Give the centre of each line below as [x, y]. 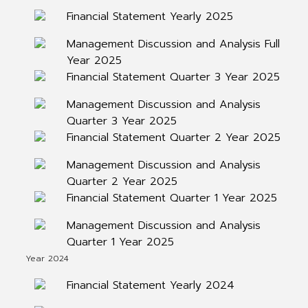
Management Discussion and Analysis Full [173, 44]
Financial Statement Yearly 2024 [150, 285]
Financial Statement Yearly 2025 [150, 16]
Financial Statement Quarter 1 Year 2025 [172, 198]
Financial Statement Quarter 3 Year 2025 [173, 77]
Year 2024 [47, 258]
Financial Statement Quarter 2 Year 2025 [173, 137]
